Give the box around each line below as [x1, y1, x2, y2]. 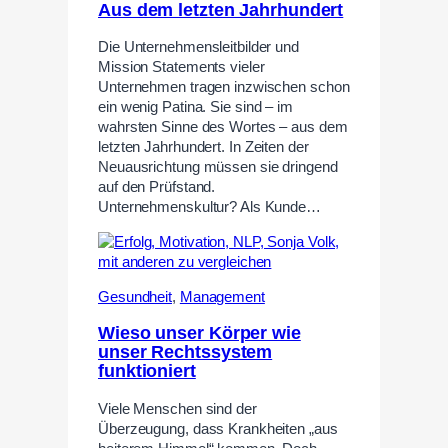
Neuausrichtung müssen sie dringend [98, 159, 338, 176]
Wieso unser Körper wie [98, 323, 301, 344]
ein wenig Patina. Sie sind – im [98, 99, 293, 116]
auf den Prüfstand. [98, 179, 224, 196]
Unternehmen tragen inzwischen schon [98, 79, 350, 96]
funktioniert [98, 361, 196, 382]
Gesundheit [98, 288, 173, 305]
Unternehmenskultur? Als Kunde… [98, 199, 321, 216]
